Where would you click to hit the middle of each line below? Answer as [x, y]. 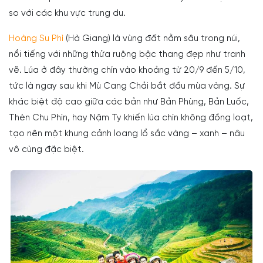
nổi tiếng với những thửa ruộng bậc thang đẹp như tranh [127, 54]
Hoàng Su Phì [36, 38]
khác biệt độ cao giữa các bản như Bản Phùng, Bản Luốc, [129, 102]
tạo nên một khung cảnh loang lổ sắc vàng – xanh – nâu [127, 134]
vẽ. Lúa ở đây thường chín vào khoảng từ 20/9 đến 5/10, [127, 70]
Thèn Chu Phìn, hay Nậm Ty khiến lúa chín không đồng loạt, [131, 118]
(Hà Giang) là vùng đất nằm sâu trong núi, [152, 38]
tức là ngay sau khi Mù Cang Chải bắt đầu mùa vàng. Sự [127, 86]
